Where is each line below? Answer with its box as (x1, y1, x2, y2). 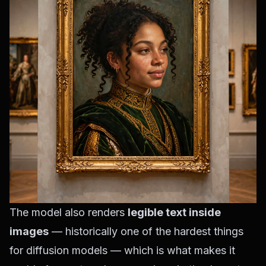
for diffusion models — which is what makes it (9, 244, 235, 256)
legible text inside (128, 206, 221, 218)
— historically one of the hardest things (49, 225, 243, 237)
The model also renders (9, 206, 128, 218)
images (9, 225, 49, 237)
